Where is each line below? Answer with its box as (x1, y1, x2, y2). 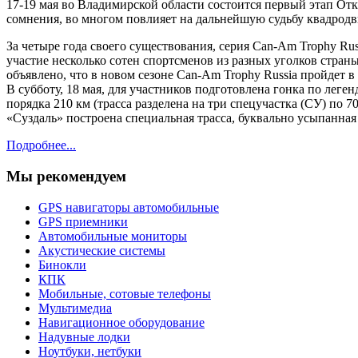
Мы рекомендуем (6, 167, 126, 185)
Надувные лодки (38, 329, 130, 344)
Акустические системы (38, 243, 165, 257)
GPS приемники (38, 214, 128, 229)
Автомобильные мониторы (38, 229, 187, 243)
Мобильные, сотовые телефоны (38, 286, 211, 300)
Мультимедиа (38, 300, 112, 315)
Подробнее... (6, 138, 76, 153)
